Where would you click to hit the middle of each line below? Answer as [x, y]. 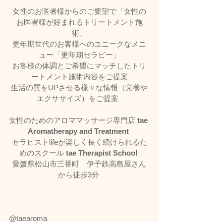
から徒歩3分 [79, 174]
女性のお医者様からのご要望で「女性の [79, 11]
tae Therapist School [102, 153]
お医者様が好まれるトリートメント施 [79, 22]
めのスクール [43, 153]
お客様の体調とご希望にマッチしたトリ [79, 65]
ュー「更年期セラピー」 [79, 55]
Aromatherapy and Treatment [78, 131]
